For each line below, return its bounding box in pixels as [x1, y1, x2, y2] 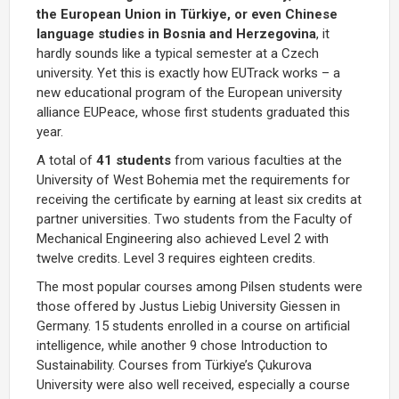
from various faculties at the [175, 151, 342, 168]
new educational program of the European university [37, 84, 342, 101]
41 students [96, 151, 175, 168]
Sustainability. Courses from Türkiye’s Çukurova [37, 356, 312, 373]
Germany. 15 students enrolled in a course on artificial [37, 317, 350, 334]
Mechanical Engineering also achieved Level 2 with [37, 230, 329, 247]
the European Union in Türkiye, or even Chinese [37, 5, 338, 22]
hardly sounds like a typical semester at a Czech [37, 45, 319, 61]
